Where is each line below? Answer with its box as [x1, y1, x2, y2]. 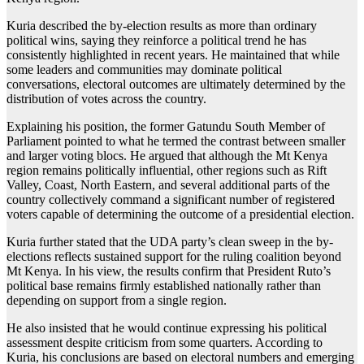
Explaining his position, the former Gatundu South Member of [6, 119, 325, 134]
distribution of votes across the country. [6, 92, 206, 106]
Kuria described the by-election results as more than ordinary [6, 19, 317, 33]
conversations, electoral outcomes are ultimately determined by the [6, 77, 345, 92]
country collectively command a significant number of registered [6, 193, 335, 207]
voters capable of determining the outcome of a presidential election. [6, 207, 354, 222]
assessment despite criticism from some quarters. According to [6, 336, 323, 350]
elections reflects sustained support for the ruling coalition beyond [6, 249, 341, 264]
